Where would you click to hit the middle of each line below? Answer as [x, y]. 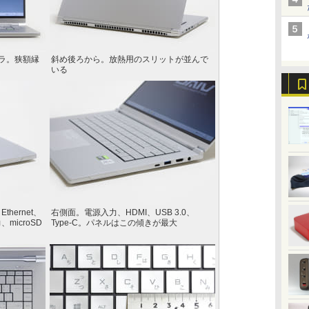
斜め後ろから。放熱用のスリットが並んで [130, 59]
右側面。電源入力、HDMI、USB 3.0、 [123, 212]
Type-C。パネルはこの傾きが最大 [114, 223]
